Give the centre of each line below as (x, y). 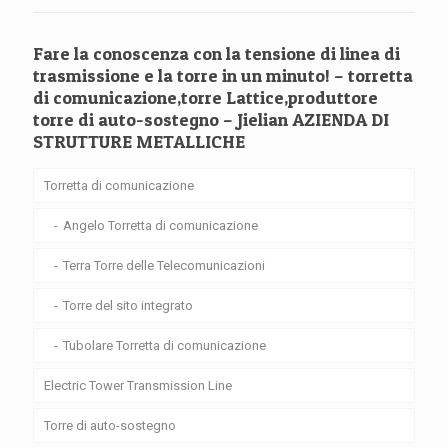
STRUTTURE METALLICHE (139, 142)
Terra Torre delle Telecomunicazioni (164, 266)
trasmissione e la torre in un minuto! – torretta (223, 76)
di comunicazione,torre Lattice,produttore (205, 98)
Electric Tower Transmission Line (138, 386)
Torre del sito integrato (128, 306)
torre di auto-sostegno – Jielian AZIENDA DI (211, 120)
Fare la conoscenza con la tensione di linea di (216, 54)
